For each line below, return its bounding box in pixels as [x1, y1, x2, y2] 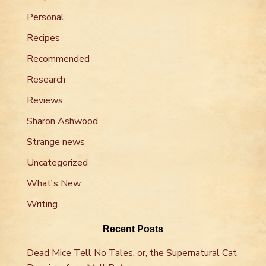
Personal [27, 10, 64, 24]
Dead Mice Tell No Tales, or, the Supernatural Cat [27, 246, 237, 259]
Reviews [27, 93, 63, 107]
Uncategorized [27, 156, 88, 169]
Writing [27, 197, 58, 211]
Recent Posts [103, 223, 163, 234]
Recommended [27, 52, 90, 65]
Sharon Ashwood [27, 114, 98, 128]
